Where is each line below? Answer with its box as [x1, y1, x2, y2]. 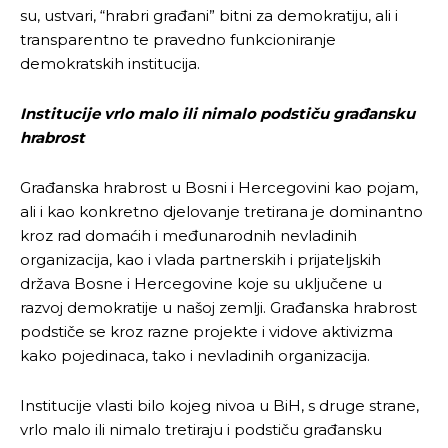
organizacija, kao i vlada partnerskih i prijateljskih [20, 249, 381, 269]
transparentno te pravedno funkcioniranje [20, 29, 336, 49]
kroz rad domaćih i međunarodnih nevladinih [20, 225, 357, 245]
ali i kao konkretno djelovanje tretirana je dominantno [20, 201, 423, 221]
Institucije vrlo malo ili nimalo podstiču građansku [20, 103, 415, 123]
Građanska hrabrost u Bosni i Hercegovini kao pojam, [20, 177, 418, 197]
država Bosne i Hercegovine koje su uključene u [20, 273, 382, 293]
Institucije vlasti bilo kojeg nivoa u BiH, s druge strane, [20, 395, 419, 415]
